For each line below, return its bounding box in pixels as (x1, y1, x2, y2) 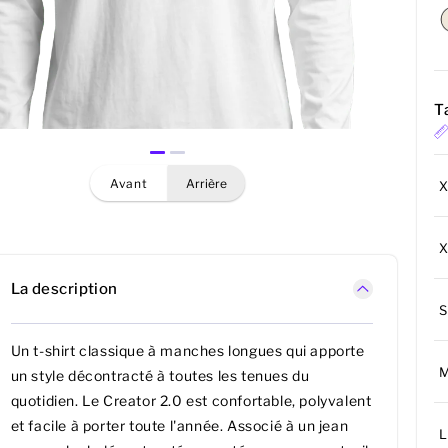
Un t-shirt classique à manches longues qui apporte (10, 342, 365, 360)
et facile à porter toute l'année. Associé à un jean (10, 417, 349, 435)
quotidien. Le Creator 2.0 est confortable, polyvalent (10, 392, 372, 410)
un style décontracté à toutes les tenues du (10, 367, 310, 385)
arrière (194, 175, 227, 191)
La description (10, 279, 118, 298)
